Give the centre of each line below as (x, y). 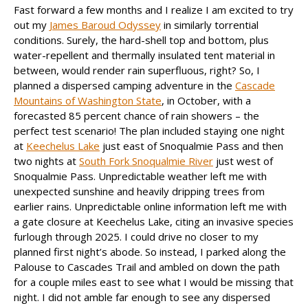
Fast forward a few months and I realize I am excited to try (154, 9)
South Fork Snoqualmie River (146, 161)
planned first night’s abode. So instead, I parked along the (150, 251)
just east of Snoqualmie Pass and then (191, 145)
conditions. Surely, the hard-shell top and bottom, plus (141, 40)
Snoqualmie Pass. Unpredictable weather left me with (140, 176)
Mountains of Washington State (88, 100)
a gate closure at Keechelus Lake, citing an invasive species (154, 221)
